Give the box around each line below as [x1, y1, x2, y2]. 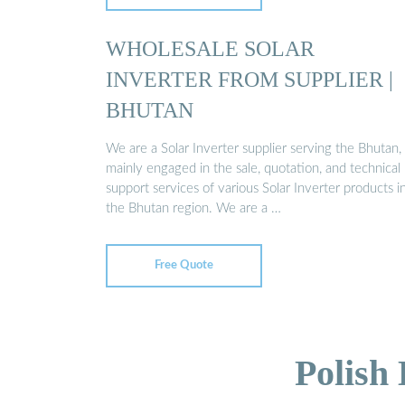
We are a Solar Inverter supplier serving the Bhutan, [106, 142, 401, 156]
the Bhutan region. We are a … [106, 202, 281, 216]
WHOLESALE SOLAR [106, 35, 315, 61]
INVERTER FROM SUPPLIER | [106, 66, 393, 91]
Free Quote [155, 259, 213, 272]
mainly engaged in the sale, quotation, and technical [106, 162, 400, 176]
